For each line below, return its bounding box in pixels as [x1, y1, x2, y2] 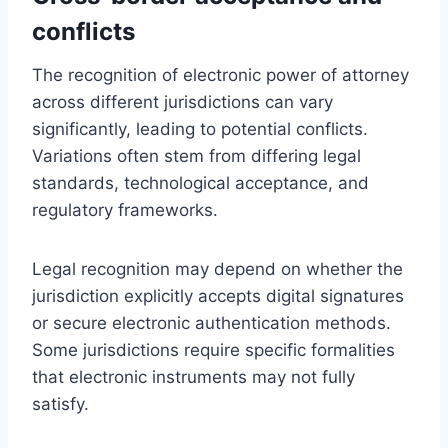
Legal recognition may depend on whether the [32, 258, 403, 279]
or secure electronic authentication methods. [32, 312, 391, 333]
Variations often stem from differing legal [32, 145, 361, 166]
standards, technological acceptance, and [32, 172, 369, 193]
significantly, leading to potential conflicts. [32, 118, 368, 139]
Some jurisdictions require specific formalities [32, 339, 395, 360]
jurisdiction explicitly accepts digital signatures [32, 285, 404, 306]
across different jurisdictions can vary [32, 91, 333, 112]
